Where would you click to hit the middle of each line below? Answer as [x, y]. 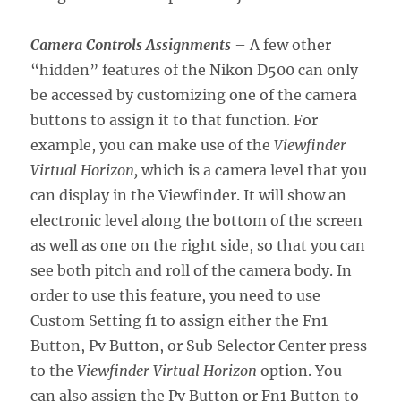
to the [54, 370]
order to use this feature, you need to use [176, 295]
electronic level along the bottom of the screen [197, 220]
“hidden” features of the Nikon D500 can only [195, 69]
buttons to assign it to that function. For [175, 119]
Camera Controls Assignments [131, 44]
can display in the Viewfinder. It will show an [189, 195]
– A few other [282, 44]
